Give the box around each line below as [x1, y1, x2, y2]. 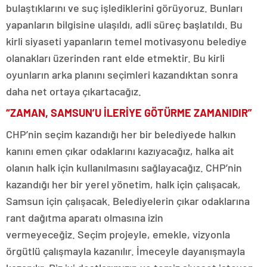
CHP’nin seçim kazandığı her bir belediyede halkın [6, 128, 236, 141]
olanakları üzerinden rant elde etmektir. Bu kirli [6, 51, 225, 64]
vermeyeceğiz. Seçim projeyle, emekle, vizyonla [6, 228, 230, 241]
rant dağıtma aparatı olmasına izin [6, 211, 163, 224]
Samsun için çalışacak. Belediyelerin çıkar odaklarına [6, 194, 250, 207]
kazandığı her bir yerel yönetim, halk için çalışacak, [6, 178, 241, 191]
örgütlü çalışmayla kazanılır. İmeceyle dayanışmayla [6, 244, 245, 257]
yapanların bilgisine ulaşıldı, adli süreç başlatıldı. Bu [6, 18, 243, 31]
